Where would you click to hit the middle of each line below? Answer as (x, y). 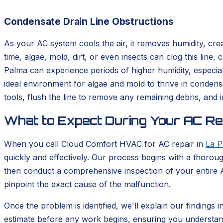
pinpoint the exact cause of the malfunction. (87, 184)
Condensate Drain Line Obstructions (89, 22)
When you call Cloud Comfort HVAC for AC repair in (105, 144)
